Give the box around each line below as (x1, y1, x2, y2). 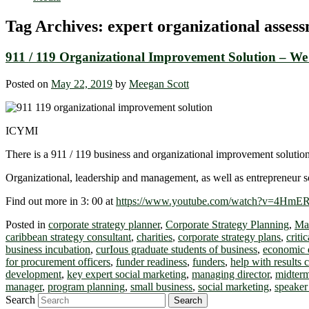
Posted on (6, 77, 51, 90)
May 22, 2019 (51, 77, 112, 90)
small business (130, 280, 192, 292)
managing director (192, 268, 270, 280)
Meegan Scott (129, 77, 189, 90)
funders (192, 255, 225, 268)
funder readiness (116, 255, 187, 268)
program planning (48, 280, 125, 292)
